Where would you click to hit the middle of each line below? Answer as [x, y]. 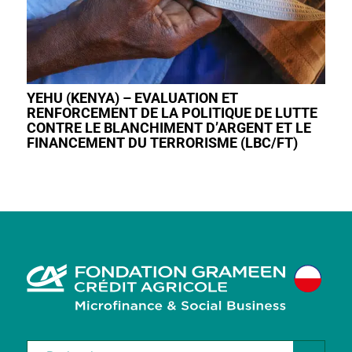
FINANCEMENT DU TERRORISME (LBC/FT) [162, 142]
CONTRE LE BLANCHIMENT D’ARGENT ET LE [169, 127]
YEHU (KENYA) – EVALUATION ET [132, 97]
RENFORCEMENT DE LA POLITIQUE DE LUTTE [172, 112]
